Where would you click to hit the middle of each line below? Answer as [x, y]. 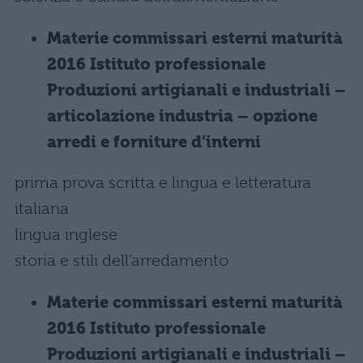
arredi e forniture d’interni [154, 142]
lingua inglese [66, 235]
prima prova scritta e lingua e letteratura [163, 183]
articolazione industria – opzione [182, 116]
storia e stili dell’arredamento [122, 261]
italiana [42, 209]
